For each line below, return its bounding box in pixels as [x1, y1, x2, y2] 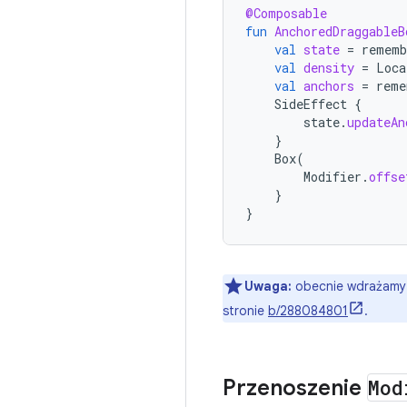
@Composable [245, 5, 327, 22]
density [303, 59, 354, 76]
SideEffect [274, 95, 347, 113]
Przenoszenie [223, 374, 367, 402]
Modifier [303, 168, 362, 185]
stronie [223, 303, 268, 319]
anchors [303, 77, 354, 94]
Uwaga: [244, 278, 292, 294]
